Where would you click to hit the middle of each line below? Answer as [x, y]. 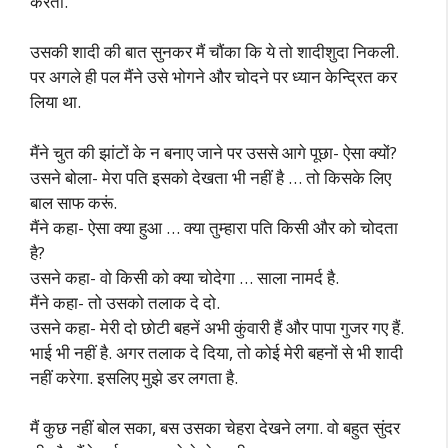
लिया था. [55, 101]
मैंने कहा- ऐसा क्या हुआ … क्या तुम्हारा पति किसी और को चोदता [214, 227]
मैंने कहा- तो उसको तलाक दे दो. [125, 302]
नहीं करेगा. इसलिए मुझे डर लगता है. [134, 377]
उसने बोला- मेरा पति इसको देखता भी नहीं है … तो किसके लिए [210, 177]
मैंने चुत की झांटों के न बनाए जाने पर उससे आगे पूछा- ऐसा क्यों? [213, 152]
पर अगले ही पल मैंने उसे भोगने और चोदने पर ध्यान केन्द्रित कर [213, 76]
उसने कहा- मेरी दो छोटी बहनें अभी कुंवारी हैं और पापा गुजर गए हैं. [217, 327]
